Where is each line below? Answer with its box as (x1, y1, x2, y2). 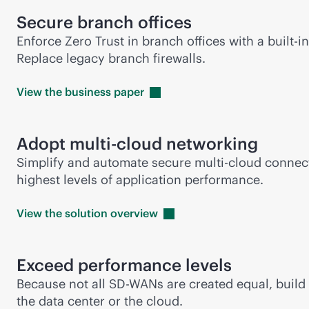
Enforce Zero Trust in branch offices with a (17, 33, 268, 50)
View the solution (17, 206, 110, 221)
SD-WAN (109, 276, 157, 292)
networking (162, 133, 258, 154)
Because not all (17, 276, 109, 292)
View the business (17, 85, 114, 99)
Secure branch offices (17, 12, 192, 33)
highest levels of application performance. (17, 172, 263, 188)
